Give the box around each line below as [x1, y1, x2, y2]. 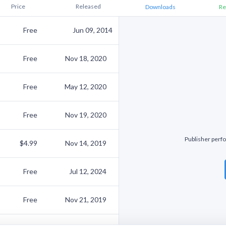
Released [76, 3, 101, 10]
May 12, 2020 [65, 82, 106, 91]
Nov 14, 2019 [65, 139, 106, 147]
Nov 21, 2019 [65, 195, 106, 204]
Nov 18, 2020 [65, 54, 106, 63]
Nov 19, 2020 [65, 110, 106, 119]
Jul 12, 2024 [69, 167, 106, 176]
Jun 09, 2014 [73, 26, 112, 34]
